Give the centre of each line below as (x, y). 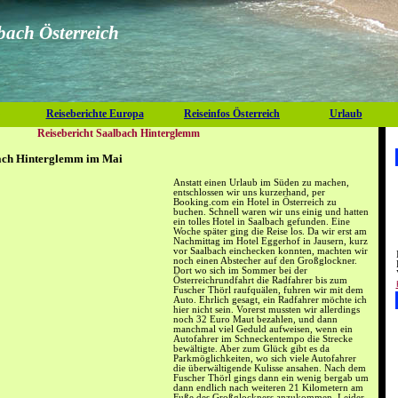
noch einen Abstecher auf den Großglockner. (265, 260)
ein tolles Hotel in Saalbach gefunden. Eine (262, 221)
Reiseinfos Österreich (232, 114)
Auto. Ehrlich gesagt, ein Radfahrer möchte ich (270, 299)
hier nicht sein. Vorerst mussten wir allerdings (267, 309)
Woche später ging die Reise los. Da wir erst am (270, 231)
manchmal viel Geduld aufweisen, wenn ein (263, 329)
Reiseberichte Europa (95, 114)
